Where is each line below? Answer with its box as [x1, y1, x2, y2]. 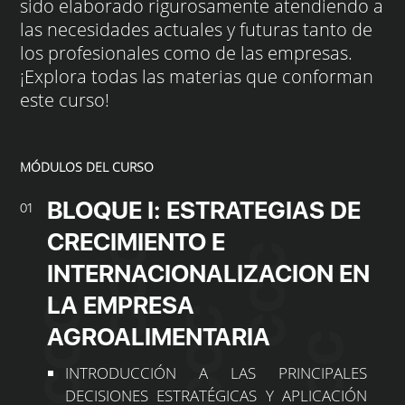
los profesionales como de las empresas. [20, 41, 353, 66]
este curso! [20, 88, 110, 113]
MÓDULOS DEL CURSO [20, 158, 155, 176]
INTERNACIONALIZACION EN [47, 259, 371, 289]
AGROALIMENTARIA [47, 322, 271, 353]
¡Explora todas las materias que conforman [20, 64, 374, 89]
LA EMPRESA [47, 290, 195, 321]
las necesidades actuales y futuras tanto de [20, 17, 373, 42]
